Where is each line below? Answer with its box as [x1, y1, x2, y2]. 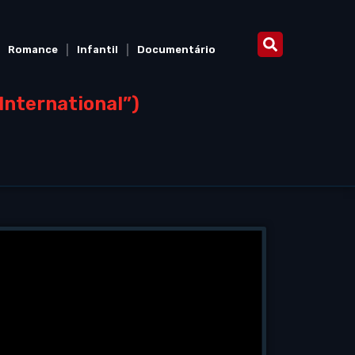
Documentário [136, 44, 216, 55]
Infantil [76, 44, 118, 55]
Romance [7, 44, 58, 55]
